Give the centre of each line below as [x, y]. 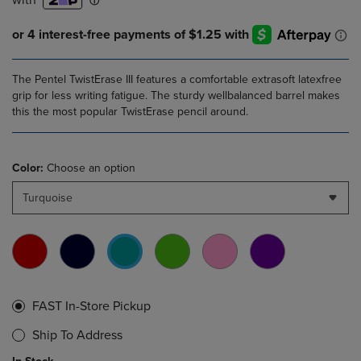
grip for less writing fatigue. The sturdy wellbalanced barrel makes [176, 96]
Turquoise [48, 198]
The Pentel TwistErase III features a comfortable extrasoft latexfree [177, 80]
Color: [28, 168]
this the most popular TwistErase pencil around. [130, 112]
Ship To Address [77, 336]
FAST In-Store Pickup [91, 307]
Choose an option [89, 168]
